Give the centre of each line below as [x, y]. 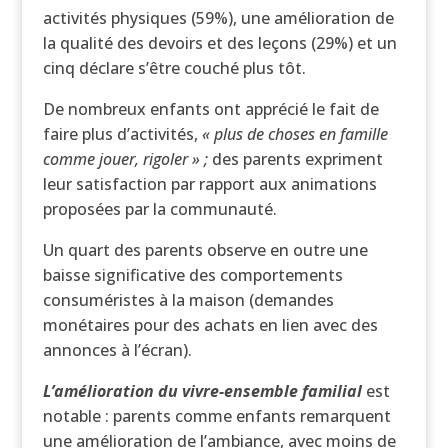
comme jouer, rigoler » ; [125, 159]
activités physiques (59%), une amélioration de [218, 18]
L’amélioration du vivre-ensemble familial [202, 391]
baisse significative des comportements [192, 275]
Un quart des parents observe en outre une [205, 250]
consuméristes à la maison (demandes [188, 300]
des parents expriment [295, 159]
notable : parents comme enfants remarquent [216, 416]
